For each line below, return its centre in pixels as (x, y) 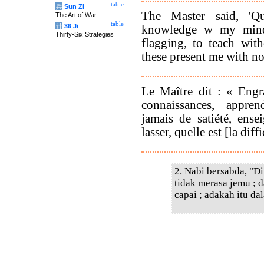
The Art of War (76, 15)
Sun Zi (74, 6)
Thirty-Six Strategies (85, 34)
